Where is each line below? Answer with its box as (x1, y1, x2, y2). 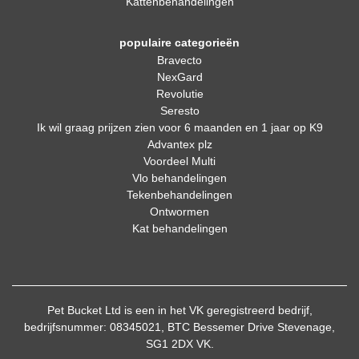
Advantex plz (147, 138, 212, 151)
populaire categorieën (119, 36, 240, 49)
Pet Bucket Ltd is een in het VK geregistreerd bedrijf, (46, 304, 313, 317)
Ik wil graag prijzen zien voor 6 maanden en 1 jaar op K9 (36, 121, 323, 134)
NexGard (156, 71, 203, 83)
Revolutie (155, 87, 204, 100)
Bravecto (157, 54, 202, 67)
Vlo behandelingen (132, 171, 227, 184)
